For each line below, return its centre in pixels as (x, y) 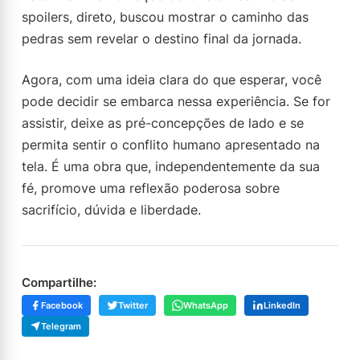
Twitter (133, 305)
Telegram (61, 326)
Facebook (62, 305)
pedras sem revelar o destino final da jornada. (162, 39)
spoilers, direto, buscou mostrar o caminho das (165, 17)
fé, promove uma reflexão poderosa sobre (151, 188)
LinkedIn (282, 305)
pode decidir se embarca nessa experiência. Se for (176, 101)
